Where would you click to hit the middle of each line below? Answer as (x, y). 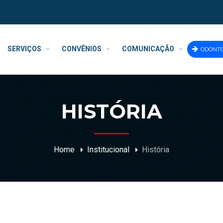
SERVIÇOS (24, 49)
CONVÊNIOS (82, 49)
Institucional (108, 150)
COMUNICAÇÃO (148, 49)
